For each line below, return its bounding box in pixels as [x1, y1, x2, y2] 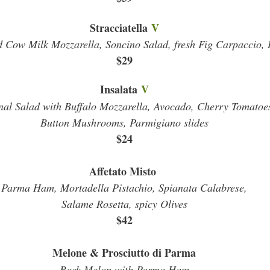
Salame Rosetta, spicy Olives [61, 196, 187, 211]
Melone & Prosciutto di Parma [52, 245, 196, 260]
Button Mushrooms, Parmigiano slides [40, 115, 209, 130]
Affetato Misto [89, 163, 160, 179]
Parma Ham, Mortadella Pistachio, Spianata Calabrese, [1, 180, 247, 195]
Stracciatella [89, 20, 151, 36]
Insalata [99, 81, 141, 97]
